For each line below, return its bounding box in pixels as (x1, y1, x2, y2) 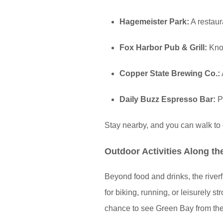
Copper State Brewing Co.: (119, 69, 220, 78)
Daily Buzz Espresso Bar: (119, 95, 216, 104)
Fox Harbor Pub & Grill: (119, 43, 207, 52)
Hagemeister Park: (119, 17, 189, 26)
